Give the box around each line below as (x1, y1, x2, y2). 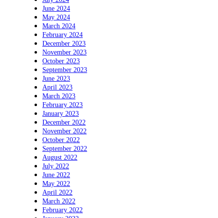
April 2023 (42, 83, 73, 91)
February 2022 (42, 206, 83, 214)
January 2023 (42, 109, 79, 117)
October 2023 (42, 57, 80, 65)
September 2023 (42, 66, 87, 73)
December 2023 (42, 39, 86, 47)
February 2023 (42, 101, 83, 109)
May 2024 (42, 13, 70, 21)
